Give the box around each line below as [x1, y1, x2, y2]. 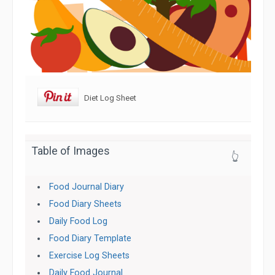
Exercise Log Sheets [49, 250, 130, 261]
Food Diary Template [49, 233, 132, 244]
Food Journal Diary [49, 182, 125, 192]
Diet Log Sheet [79, 93, 136, 103]
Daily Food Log [49, 216, 108, 227]
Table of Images [31, 144, 110, 157]
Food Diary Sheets [49, 199, 122, 209]
